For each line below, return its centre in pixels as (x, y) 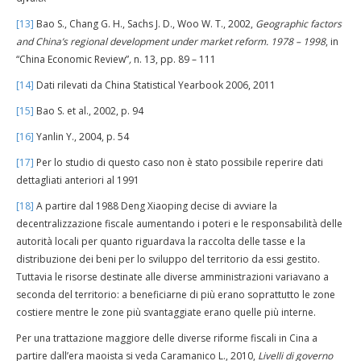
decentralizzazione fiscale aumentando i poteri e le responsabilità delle (179, 224)
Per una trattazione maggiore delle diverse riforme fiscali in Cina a (167, 338)
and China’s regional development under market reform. (143, 41)
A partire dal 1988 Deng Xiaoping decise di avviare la (156, 206)
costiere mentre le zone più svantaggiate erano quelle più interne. (166, 312)
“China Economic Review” (73, 59)
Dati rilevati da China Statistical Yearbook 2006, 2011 (155, 85)
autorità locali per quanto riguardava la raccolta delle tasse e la (161, 241)
